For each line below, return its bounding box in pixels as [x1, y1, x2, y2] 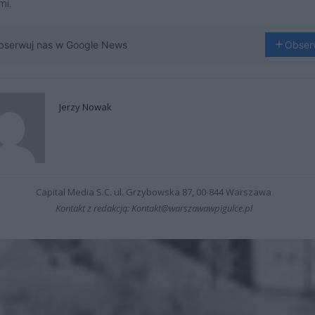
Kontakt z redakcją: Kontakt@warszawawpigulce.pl [55, 201, 252, 214]
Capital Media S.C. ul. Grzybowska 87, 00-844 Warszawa [36, 185, 272, 198]
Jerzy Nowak [59, 100, 112, 113]
